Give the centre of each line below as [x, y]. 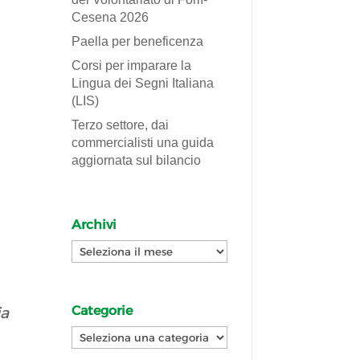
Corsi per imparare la [132, 65]
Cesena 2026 [110, 17]
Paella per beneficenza [138, 41]
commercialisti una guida [143, 142]
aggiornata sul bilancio [137, 160]
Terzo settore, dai [121, 125]
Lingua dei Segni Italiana [143, 83]
